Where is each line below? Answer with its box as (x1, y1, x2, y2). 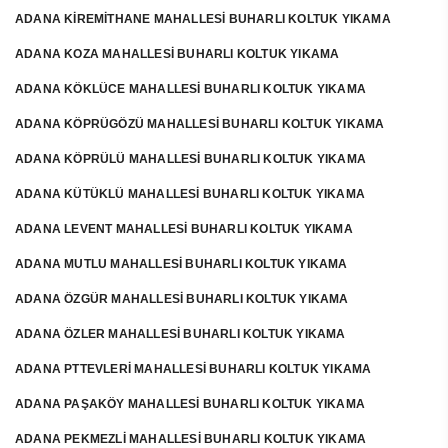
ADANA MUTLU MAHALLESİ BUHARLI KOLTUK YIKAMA (15, 257, 348, 271)
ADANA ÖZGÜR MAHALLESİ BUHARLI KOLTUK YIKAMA (15, 292, 349, 306)
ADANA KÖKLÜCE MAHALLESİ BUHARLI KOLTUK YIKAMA (15, 82, 366, 96)
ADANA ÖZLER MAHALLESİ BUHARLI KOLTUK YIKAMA (15, 327, 346, 341)
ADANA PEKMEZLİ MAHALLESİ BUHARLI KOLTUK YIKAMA (15, 432, 367, 446)
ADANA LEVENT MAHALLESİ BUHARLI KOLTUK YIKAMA (15, 222, 353, 236)
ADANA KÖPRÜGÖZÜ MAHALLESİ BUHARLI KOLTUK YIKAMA (15, 117, 385, 131)
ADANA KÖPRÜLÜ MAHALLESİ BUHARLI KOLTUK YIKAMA (15, 152, 366, 166)
